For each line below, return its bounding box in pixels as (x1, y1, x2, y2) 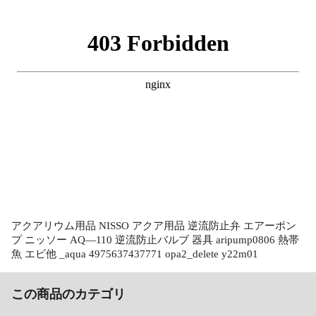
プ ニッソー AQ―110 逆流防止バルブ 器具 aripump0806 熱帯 (11, 233, 299, 245)
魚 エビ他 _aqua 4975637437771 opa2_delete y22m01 (11, 248, 258, 260)
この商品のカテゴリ (11, 286, 126, 301)
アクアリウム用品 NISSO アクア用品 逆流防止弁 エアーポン (11, 219, 296, 231)
